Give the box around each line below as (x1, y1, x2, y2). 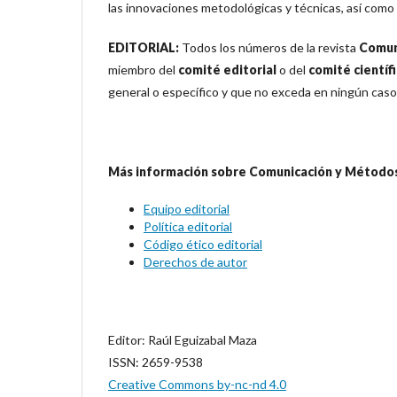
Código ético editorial (144, 237, 262, 252)
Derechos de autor (144, 254, 247, 269)
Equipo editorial (144, 201, 230, 216)
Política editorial (144, 219, 232, 234)
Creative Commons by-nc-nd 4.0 (108, 377, 286, 392)
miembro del (108, 62, 178, 77)
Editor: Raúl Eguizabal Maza (108, 332, 257, 347)
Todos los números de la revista (179, 40, 359, 55)
